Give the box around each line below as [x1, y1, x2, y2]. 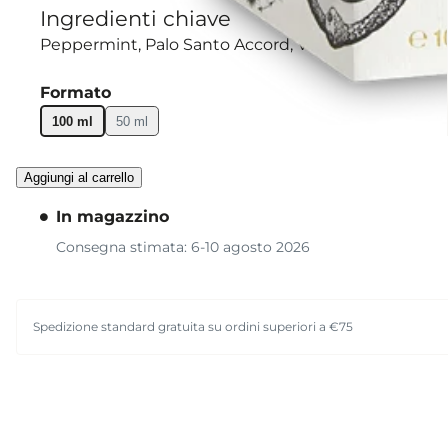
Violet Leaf [297, 35, 380, 55]
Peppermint [40, 35, 138, 55]
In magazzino [56, 206, 169, 226]
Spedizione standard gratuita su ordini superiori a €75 [33, 319, 353, 335]
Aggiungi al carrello [24, 169, 134, 185]
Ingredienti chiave [40, 6, 231, 32]
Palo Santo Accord [145, 35, 290, 55]
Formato [40, 83, 111, 103]
